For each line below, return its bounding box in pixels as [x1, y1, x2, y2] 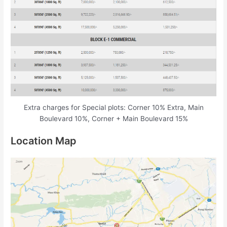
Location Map [11, 135, 77, 147]
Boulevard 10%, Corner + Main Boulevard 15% [39, 114, 188, 123]
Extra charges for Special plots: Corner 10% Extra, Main [23, 103, 204, 111]
